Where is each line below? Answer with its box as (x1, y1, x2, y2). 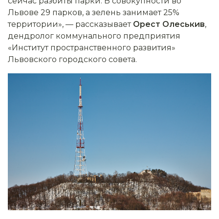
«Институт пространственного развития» (8, 43, 175, 53)
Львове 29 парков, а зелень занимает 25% (8, 8, 179, 18)
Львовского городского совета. (8, 55, 137, 65)
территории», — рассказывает (8, 20, 133, 29)
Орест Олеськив (133, 20, 205, 29)
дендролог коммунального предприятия (8, 31, 180, 41)
